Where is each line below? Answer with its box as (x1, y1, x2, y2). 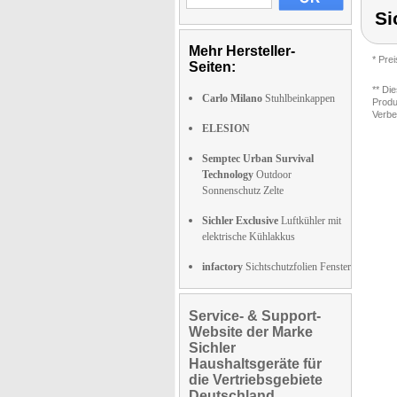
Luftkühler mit (278, 214, 341, 227)
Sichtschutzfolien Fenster (243, 261, 351, 273)
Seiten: (189, 59, 236, 74)
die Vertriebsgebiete (189, 372, 323, 387)
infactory (202, 261, 243, 273)
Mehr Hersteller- (189, 43, 295, 58)
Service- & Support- (189, 308, 321, 323)
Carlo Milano (202, 92, 262, 105)
